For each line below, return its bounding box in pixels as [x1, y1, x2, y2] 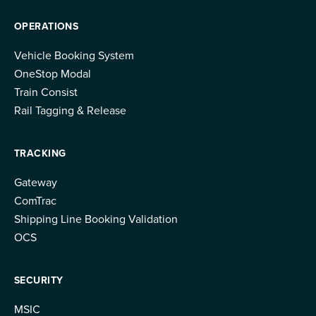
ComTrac [14, 193, 56, 208]
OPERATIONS [14, 19, 79, 33]
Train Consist [14, 84, 78, 99]
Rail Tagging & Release [14, 102, 126, 118]
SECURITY [14, 273, 63, 287]
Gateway [14, 174, 57, 190]
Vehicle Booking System [14, 47, 134, 63]
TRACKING [14, 146, 66, 160]
